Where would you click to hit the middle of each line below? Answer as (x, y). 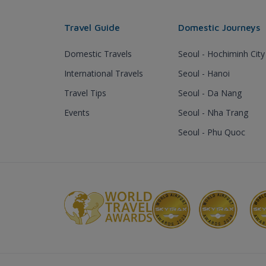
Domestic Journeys (219, 27)
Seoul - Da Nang (210, 93)
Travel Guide (92, 27)
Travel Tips (85, 93)
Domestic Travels (98, 53)
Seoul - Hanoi (204, 73)
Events (77, 112)
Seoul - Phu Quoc (212, 132)
